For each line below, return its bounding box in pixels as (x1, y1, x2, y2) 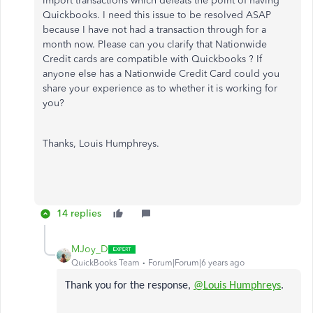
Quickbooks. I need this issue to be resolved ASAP (43, 9, 271, 21)
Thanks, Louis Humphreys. (43, 138, 159, 150)
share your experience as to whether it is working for (43, 82, 277, 94)
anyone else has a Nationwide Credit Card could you (43, 68, 279, 80)
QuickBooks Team (71, 258, 140, 268)
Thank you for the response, (65, 280, 194, 291)
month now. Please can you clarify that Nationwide (43, 38, 267, 50)
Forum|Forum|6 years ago (148, 258, 245, 268)
